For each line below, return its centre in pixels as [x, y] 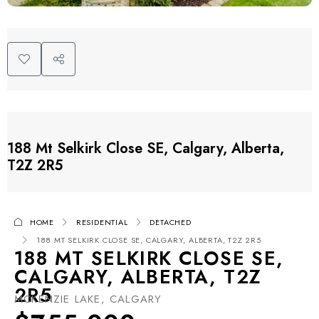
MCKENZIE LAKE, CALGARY [88, 299]
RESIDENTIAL [102, 223]
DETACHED [171, 223]
